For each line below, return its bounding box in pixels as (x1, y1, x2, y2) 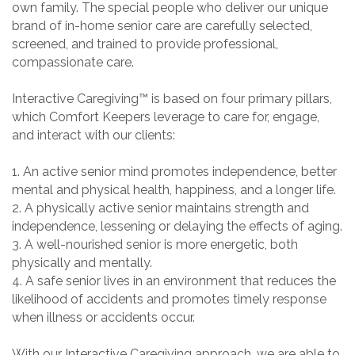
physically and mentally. (12, 254, 152, 270)
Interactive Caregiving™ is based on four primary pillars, (12, 90, 332, 106)
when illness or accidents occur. (12, 309, 195, 325)
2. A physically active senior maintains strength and (12, 200, 309, 216)
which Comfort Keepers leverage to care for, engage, (12, 109, 319, 124)
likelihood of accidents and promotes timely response (12, 291, 326, 307)
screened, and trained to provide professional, (12, 36, 278, 52)
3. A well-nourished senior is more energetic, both (12, 236, 298, 252)
